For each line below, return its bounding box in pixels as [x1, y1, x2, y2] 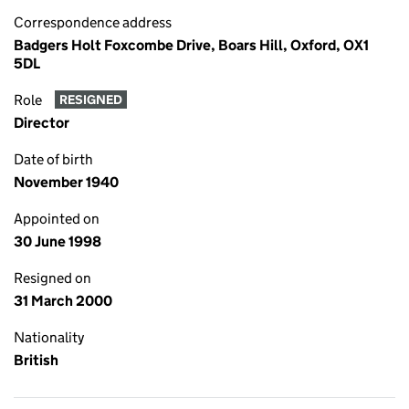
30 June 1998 [14, 233, 101, 250]
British [14, 351, 58, 369]
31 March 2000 [14, 292, 112, 309]
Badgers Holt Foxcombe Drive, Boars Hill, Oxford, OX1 [14, 37, 369, 54]
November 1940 [14, 173, 119, 191]
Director [14, 114, 69, 131]
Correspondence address [14, 14, 172, 31]
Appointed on [14, 210, 100, 227]
